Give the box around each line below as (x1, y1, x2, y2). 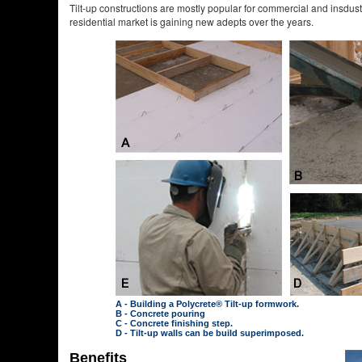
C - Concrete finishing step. (116, 318, 233, 328)
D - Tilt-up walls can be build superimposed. (116, 328, 304, 338)
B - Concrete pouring (116, 309, 205, 318)
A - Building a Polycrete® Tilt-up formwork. (116, 299, 299, 309)
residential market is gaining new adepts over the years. (69, 15, 314, 28)
